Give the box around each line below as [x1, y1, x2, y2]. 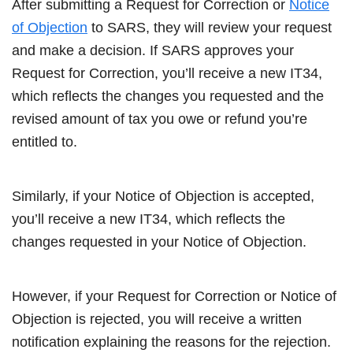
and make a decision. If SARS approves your [12, 42, 294, 58]
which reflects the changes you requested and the [12, 87, 324, 104]
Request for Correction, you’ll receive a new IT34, [12, 65, 322, 81]
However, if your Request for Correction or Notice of [12, 288, 336, 304]
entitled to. [12, 133, 77, 150]
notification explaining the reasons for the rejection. [12, 333, 331, 350]
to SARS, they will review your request [87, 19, 332, 35]
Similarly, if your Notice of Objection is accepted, [12, 188, 314, 204]
